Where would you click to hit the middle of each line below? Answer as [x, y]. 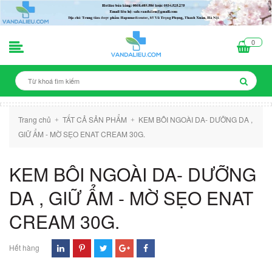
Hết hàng [24, 248]
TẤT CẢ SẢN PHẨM [95, 120]
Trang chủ [35, 120]
